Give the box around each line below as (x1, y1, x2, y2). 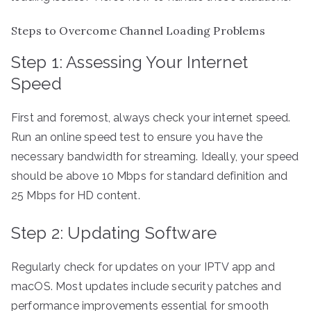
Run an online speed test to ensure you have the (11, 130, 263, 144)
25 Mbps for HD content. (11, 188, 140, 202)
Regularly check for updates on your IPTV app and (11, 260, 275, 274)
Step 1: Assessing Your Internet (11, 51, 248, 72)
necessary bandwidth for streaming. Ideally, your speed (11, 149, 299, 163)
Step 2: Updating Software (11, 222, 217, 243)
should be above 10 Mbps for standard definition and (11, 169, 288, 183)
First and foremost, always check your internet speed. (11, 110, 291, 124)
